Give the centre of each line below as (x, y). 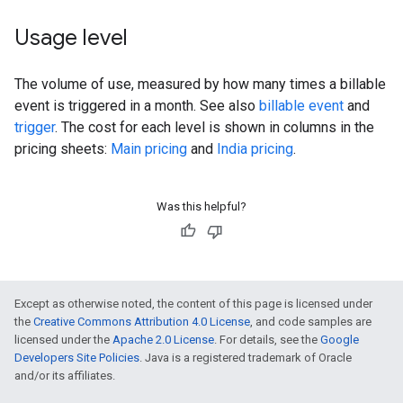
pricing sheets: (63, 149)
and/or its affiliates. (65, 376)
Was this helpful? (201, 206)
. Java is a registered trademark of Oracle (246, 358)
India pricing (255, 149)
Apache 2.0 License (163, 340)
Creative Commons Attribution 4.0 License (142, 322)
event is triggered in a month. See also (137, 106)
